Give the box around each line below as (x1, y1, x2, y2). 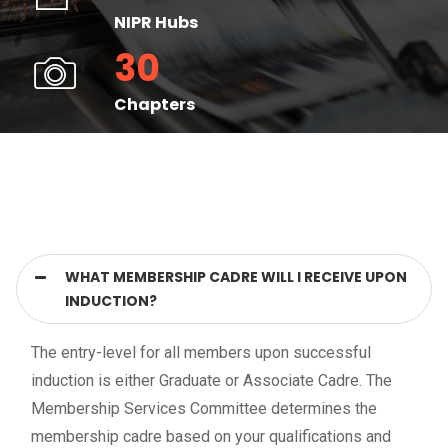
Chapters (114, 93, 195, 117)
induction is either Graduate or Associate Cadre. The (31, 371, 392, 391)
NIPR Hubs (114, 11, 198, 35)
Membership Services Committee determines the (31, 399, 377, 419)
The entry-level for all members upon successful (31, 343, 371, 363)
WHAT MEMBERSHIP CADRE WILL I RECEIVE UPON (65, 267, 407, 288)
